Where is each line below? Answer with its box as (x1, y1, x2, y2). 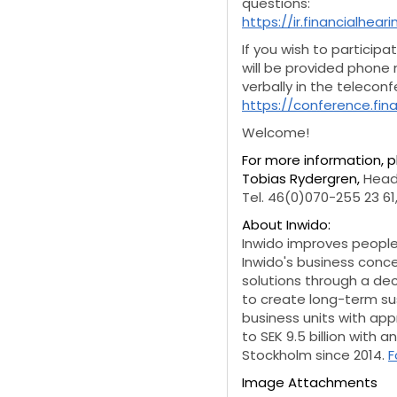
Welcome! (242, 123, 309, 143)
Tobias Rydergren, (242, 169, 360, 189)
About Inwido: (242, 215, 331, 235)
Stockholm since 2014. (242, 346, 388, 365)
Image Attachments (242, 373, 378, 393)
